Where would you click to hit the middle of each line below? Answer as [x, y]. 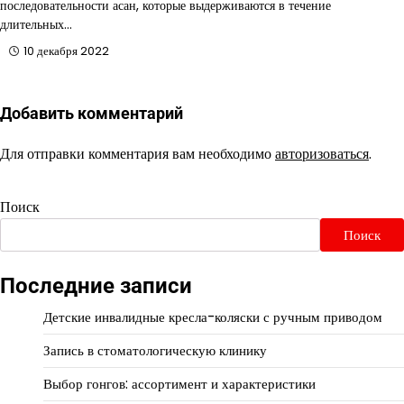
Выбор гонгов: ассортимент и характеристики [179, 384]
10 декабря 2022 [66, 51]
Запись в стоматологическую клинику [155, 351]
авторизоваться [322, 154]
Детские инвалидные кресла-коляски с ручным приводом [213, 317]
